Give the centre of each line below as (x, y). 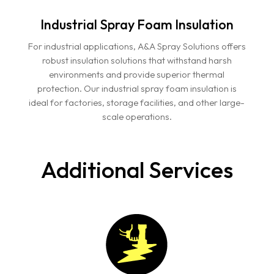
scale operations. (137, 117)
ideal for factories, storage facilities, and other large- (137, 103)
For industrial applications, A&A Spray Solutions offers (137, 46)
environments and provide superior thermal (137, 75)
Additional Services (137, 170)
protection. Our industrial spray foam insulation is (137, 89)
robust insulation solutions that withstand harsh (137, 61)
